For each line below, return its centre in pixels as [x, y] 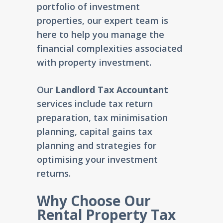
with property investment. [94, 62]
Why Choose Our [94, 201]
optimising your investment [97, 160]
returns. [54, 173]
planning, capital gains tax [95, 132]
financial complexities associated [110, 49]
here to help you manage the [101, 35]
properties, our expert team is [103, 21]
